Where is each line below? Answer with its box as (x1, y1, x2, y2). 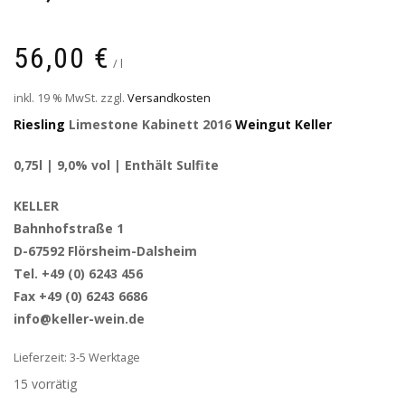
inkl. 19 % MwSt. (14, 89, 98, 106)
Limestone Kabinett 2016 (65, 115, 235, 133)
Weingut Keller (235, 115, 332, 133)
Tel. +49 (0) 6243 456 (14, 264, 143, 282)
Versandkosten (127, 89, 211, 106)
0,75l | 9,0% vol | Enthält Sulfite (14, 155, 219, 174)
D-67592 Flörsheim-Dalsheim (14, 241, 197, 259)
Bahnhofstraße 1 (14, 219, 124, 237)
